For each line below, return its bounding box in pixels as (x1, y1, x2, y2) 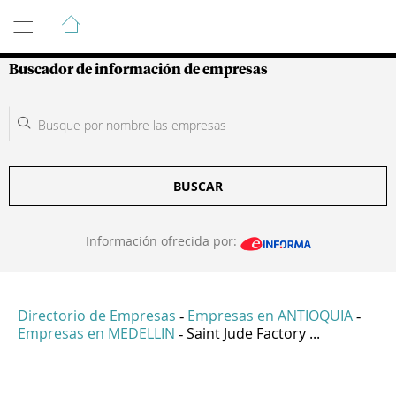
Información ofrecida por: (85, 232, 240, 249)
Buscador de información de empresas (9, 63, 268, 77)
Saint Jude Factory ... (187, 324, 320, 344)
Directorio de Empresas (18, 306, 176, 326)
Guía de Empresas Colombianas (9, 6, 326, 27)
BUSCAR (173, 178, 223, 194)
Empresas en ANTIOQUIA (187, 306, 353, 326)
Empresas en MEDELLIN (18, 324, 175, 344)
